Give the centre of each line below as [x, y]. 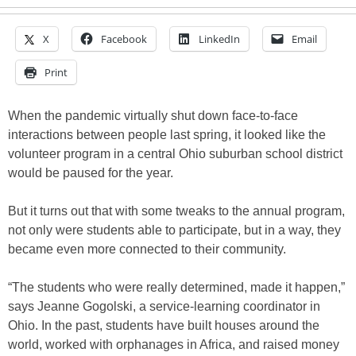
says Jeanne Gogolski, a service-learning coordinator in [164, 307]
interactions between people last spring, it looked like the [167, 135]
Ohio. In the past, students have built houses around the [164, 326]
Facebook [124, 39]
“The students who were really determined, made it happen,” [176, 288]
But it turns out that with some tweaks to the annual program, [176, 211]
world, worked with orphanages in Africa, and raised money [174, 345]
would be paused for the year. [91, 173]
